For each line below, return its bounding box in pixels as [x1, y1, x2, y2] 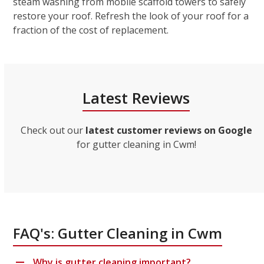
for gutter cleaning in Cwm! [76, 138, 196, 151]
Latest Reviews [82, 87, 190, 109]
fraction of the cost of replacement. [13, 24, 169, 37]
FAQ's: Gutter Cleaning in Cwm [13, 223, 223, 243]
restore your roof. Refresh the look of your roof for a [13, 9, 249, 23]
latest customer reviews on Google [85, 124, 252, 137]
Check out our [20, 124, 85, 137]
